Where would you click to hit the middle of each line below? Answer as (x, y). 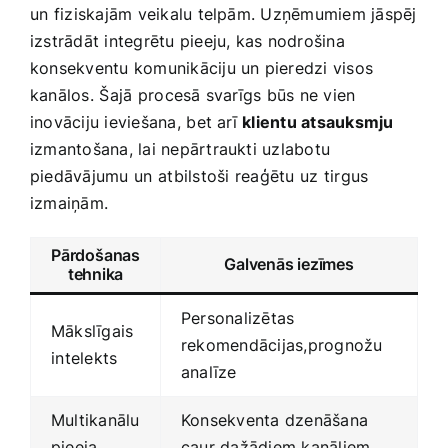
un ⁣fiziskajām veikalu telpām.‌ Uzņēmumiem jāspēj (223, 14)
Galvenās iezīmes (289, 264)
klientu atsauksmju (318, 122)
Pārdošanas (95, 255)
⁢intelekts (84, 358)
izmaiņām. (69, 203)
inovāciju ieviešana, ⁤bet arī (136, 122)
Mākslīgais (92, 331)
